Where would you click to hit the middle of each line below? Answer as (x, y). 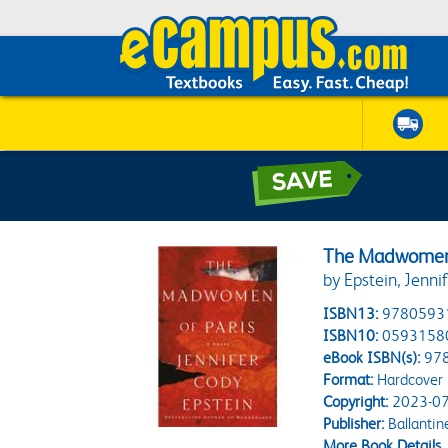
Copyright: (356, 401)
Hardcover (408, 379)
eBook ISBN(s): (372, 357)
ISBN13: (351, 313)
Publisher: (354, 423)
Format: (348, 379)
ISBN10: (351, 335)
